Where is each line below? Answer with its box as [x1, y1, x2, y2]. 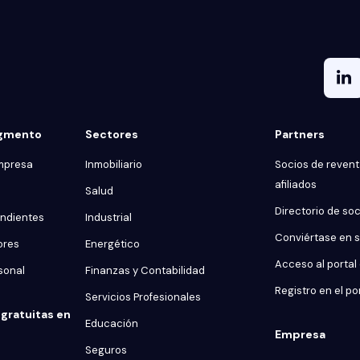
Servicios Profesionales [85, 290, 201, 304]
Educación [85, 317, 138, 330]
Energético [85, 237, 140, 251]
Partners [275, 127, 325, 141]
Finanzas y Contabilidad [85, 264, 205, 277]
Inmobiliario [85, 157, 142, 171]
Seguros [85, 343, 127, 357]
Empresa [275, 327, 325, 342]
